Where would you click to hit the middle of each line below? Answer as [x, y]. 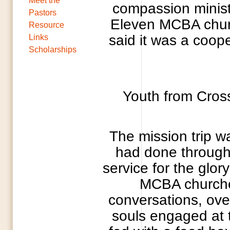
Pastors [43, 13]
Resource [46, 25]
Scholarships [53, 50]
